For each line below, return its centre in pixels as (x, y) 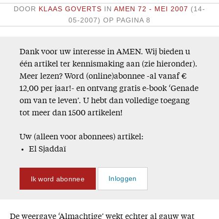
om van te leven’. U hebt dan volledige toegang (105, 101)
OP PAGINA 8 (126, 20)
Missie (21, 12)
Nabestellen (31, 70)
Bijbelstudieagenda (45, 127)
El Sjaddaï (48, 150)
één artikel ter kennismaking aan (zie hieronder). (109, 65)
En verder (37, 110)
